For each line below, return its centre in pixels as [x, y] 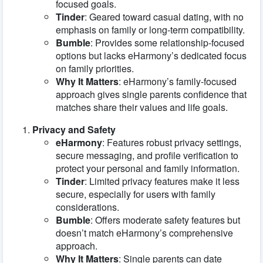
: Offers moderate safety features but [165, 220]
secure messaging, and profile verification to [147, 155]
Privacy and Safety [74, 129]
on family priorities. [95, 68]
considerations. [87, 207]
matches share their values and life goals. [142, 107]
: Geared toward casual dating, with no [164, 16]
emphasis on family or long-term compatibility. [150, 29]
